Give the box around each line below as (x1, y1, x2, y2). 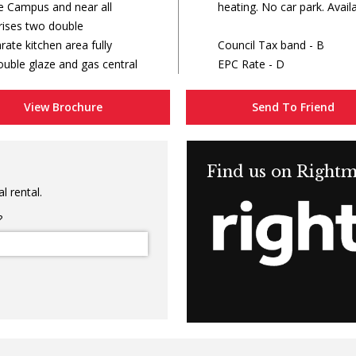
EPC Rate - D (218, 56, 284, 72)
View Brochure (23, 99, 103, 114)
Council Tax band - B (218, 37, 324, 52)
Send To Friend (252, 99, 335, 114)
